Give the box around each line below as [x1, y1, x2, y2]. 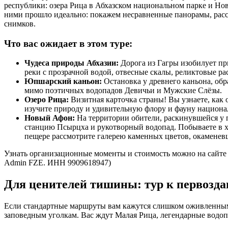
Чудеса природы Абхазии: [24, 59, 119, 68]
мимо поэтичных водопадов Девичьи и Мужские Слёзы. [24, 86, 222, 95]
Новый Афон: [24, 113, 75, 123]
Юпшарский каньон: [24, 77, 102, 86]
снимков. [4, 19, 36, 28]
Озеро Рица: [24, 95, 69, 104]
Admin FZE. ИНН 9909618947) [4, 158, 111, 167]
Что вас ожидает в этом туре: [4, 38, 132, 49]
